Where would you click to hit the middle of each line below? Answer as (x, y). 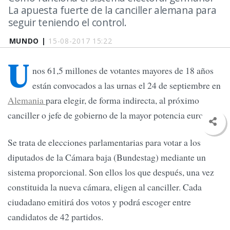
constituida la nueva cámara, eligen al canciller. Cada (105, 187)
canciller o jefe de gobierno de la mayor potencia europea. (113, 115)
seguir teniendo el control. (68, 22)
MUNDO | (29, 41)
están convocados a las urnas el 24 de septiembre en (127, 85)
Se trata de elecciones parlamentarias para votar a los (104, 142)
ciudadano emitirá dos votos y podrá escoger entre (99, 202)
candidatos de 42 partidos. (55, 217)
